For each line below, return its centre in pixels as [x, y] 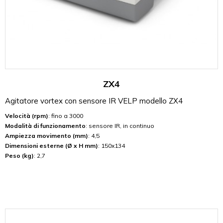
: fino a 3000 [66, 115]
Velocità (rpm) [27, 115]
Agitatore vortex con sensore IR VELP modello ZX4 [94, 101]
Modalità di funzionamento [45, 125]
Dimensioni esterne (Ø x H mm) [52, 145]
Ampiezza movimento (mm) [47, 135]
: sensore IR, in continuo [120, 125]
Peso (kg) [19, 155]
